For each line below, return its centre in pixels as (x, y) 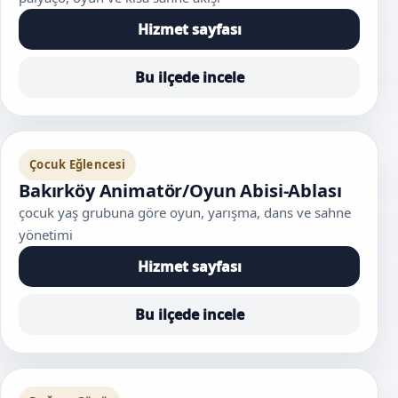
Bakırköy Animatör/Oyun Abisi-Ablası (180, 190)
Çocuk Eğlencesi (77, 164)
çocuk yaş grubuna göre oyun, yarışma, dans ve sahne (185, 212)
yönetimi (46, 234)
